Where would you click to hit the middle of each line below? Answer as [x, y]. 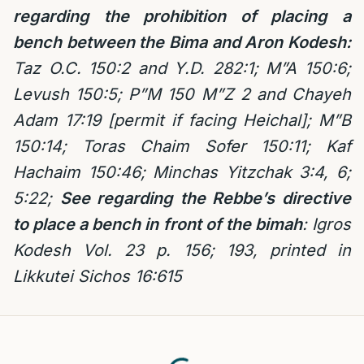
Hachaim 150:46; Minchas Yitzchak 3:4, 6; [182, 172]
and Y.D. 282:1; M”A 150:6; [245, 68]
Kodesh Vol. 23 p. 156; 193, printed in [182, 250]
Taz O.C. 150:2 [72, 68]
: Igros [327, 224]
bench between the [89, 42]
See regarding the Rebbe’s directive [206, 198]
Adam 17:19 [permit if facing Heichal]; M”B [182, 120]
